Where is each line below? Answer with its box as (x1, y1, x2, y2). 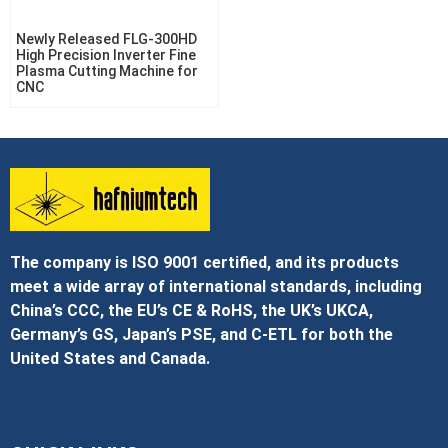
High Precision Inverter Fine (16, 47, 196, 63)
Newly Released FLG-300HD (16, 31, 197, 47)
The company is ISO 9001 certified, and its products (10, 253, 399, 273)
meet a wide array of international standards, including (10, 277, 422, 297)
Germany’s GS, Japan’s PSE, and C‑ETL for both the (10, 325, 393, 345)
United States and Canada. (10, 349, 210, 369)
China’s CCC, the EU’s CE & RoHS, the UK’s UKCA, (10, 301, 373, 321)
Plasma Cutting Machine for (16, 63, 198, 79)
